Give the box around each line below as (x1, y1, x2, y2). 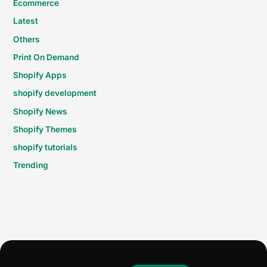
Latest (13, 16, 39, 26)
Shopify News (13, 106, 68, 116)
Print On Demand (13, 52, 80, 62)
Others (13, 34, 41, 44)
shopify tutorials (13, 142, 78, 153)
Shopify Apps (13, 70, 67, 80)
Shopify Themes (13, 124, 77, 134)
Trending (13, 160, 49, 170)
